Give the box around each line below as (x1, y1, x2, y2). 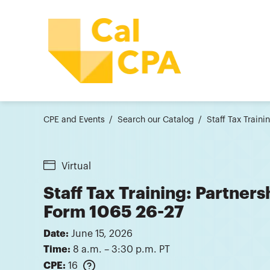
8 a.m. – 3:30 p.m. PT (73, 245, 170, 255)
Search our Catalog (118, 115, 194, 124)
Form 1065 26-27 (43, 204, 184, 221)
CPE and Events (43, 115, 105, 124)
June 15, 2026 (71, 229, 133, 239)
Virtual (61, 161, 91, 171)
